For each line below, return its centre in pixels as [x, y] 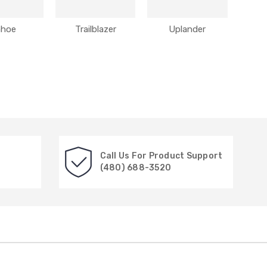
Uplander [187, 29]
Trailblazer [95, 29]
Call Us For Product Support [161, 156]
